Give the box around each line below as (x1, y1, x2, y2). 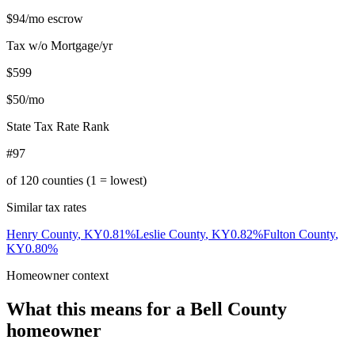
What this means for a (6, 299, 190, 320)
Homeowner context (6, 269, 109, 283)
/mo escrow (25, 12, 83, 26)
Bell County (190, 299, 287, 320)
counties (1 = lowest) (39, 174, 147, 188)
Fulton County (263, 227, 335, 242)
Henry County (6, 227, 78, 242)
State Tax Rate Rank (6, 120, 109, 134)
